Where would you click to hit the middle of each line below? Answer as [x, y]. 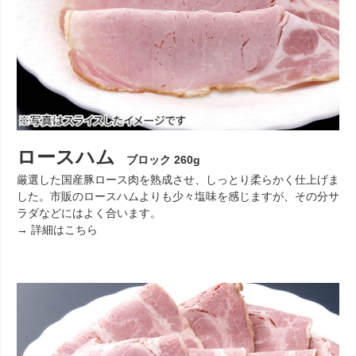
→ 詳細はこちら [57, 230]
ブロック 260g [157, 160]
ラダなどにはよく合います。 [89, 213]
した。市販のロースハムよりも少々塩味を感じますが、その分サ [178, 197]
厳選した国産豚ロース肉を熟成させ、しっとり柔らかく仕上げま [178, 180]
